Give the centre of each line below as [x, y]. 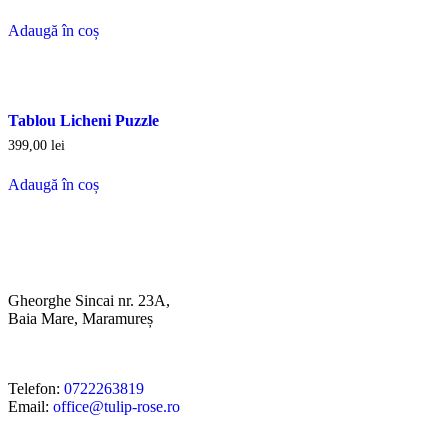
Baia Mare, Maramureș [80, 319]
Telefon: [36, 389]
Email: [30, 407]
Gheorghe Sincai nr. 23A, [89, 301]
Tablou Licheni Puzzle [83, 120]
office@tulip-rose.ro [116, 407]
